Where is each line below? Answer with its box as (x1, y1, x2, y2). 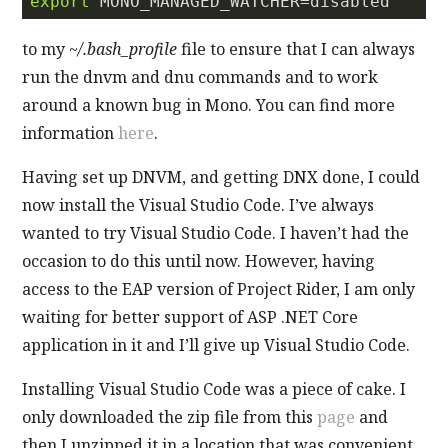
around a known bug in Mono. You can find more (22, 93, 396, 116)
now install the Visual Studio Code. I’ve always (22, 193, 375, 216)
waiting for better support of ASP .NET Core (22, 305, 359, 328)
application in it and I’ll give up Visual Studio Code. (22, 333, 411, 356)
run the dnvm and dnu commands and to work (22, 65, 379, 88)
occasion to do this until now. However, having (22, 249, 376, 272)
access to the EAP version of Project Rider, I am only (22, 277, 416, 300)
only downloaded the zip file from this (22, 405, 318, 428)
